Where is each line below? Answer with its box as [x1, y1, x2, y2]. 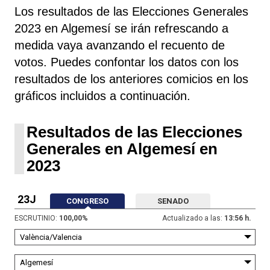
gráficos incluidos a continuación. [14, 89, 190, 102]
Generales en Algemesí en [27, 139, 218, 158]
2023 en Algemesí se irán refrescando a [14, 21, 228, 35]
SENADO [157, 196, 189, 206]
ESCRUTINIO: [14, 213, 57, 222]
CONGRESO [66, 196, 108, 206]
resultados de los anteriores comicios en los [14, 72, 248, 86]
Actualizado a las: [162, 213, 222, 222]
